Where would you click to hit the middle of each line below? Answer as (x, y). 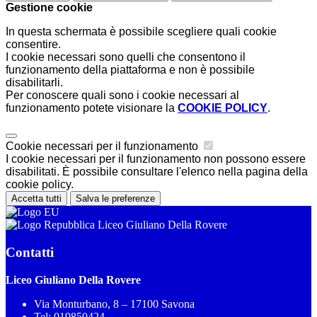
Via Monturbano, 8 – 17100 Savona (114, 304)
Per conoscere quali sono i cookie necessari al (122, 96)
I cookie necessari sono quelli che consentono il (126, 57)
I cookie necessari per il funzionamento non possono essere (156, 159)
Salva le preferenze (115, 199)
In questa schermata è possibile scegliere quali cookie (141, 32)
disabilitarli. (34, 83)
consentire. (33, 45)
